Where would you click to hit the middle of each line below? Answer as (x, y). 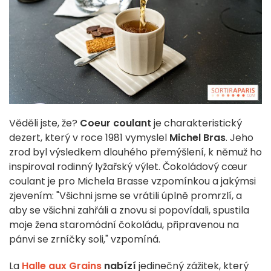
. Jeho (240, 138)
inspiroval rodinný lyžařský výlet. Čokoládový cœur (128, 167)
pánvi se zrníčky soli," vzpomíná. (85, 240)
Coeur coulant (116, 123)
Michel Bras (198, 138)
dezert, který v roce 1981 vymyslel (89, 138)
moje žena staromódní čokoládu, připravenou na (124, 225)
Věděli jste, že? (44, 123)
